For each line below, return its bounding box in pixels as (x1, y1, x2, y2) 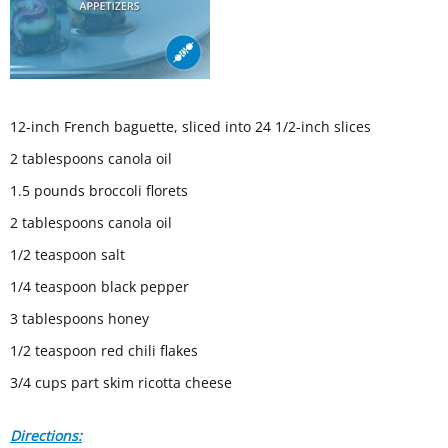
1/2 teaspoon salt (10, 245, 125, 265)
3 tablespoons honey (10, 309, 149, 329)
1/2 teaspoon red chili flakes (10, 341, 198, 361)
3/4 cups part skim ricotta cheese (10, 373, 232, 393)
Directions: (10, 426, 82, 446)
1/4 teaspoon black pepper (10, 277, 189, 297)
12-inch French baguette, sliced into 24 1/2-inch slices (10, 117, 371, 137)
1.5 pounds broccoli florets (10, 181, 188, 201)
